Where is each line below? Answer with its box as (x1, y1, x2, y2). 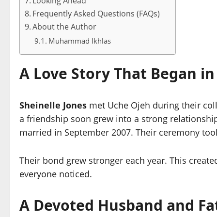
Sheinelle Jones (19, 99, 87, 111)
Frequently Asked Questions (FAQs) (32, 8, 160, 19)
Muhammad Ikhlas (48, 36, 111, 46)
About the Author (32, 21, 97, 32)
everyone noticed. (19, 168, 92, 180)
